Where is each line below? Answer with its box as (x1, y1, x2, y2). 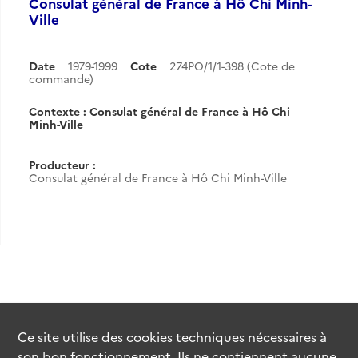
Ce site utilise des (18, 327, 127, 345)
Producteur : (29, 157, 96, 173)
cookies (126, 327, 173, 345)
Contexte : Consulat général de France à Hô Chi (29, 103, 290, 119)
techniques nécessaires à (173, 327, 328, 345)
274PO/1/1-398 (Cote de (169, 58, 295, 74)
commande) (29, 70, 93, 86)
